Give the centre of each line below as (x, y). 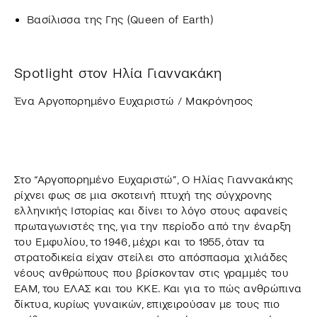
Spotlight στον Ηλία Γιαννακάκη (118, 73)
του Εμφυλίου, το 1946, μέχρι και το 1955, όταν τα (140, 241)
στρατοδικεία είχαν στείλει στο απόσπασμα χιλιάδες (151, 257)
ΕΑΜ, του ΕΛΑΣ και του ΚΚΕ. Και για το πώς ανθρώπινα (158, 288)
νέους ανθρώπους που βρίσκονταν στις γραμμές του (152, 272)
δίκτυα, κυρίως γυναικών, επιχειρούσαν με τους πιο (147, 304)
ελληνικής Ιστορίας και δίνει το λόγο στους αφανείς (151, 210)
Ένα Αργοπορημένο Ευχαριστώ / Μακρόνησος (134, 100)
